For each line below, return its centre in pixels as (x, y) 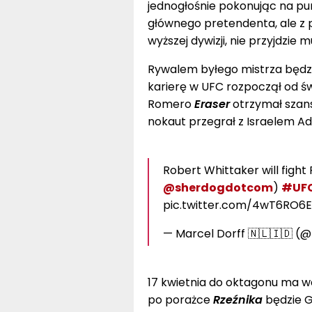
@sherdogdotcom (218, 187)
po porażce (180, 299)
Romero (171, 104)
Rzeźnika (239, 299)
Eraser (213, 104)
